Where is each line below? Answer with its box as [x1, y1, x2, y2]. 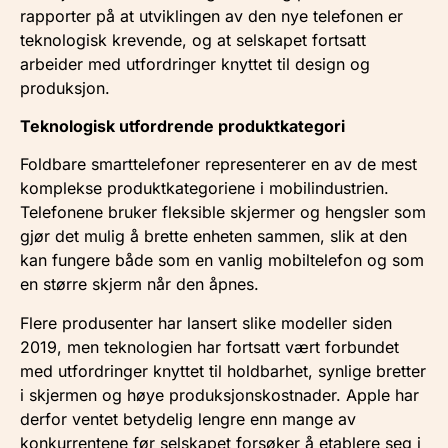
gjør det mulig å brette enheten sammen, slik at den [20, 226, 407, 247]
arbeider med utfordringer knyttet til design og [20, 53, 370, 74]
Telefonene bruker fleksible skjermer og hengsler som [20, 202, 426, 223]
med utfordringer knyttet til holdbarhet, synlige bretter [20, 360, 426, 381]
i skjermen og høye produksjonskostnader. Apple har [20, 384, 419, 405]
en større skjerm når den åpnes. [20, 274, 259, 295]
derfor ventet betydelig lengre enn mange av [20, 408, 356, 429]
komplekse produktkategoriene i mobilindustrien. [20, 178, 389, 199]
